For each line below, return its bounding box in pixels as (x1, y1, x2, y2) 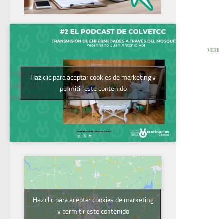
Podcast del (6, 69, 41, 78)
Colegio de (6, 81, 38, 90)
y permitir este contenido (57, 207, 129, 216)
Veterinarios (6, 92, 43, 102)
